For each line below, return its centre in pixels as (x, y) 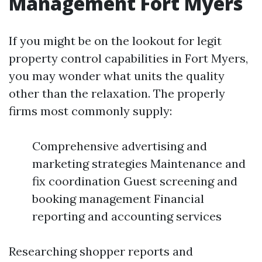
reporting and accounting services (127, 216)
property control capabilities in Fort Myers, (128, 58)
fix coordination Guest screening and (135, 181)
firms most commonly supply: (90, 111)
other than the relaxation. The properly (117, 93)
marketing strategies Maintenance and (139, 163)
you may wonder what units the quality (117, 76)
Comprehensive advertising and (120, 146)
